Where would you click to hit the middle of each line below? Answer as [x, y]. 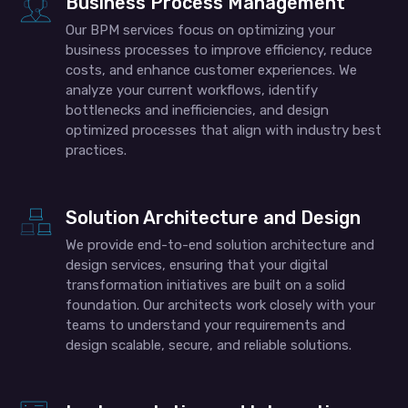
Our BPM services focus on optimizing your [201, 31]
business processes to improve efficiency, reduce [219, 51]
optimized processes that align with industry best [224, 131]
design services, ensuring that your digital [197, 265]
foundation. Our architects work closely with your [221, 306]
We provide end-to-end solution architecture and [220, 245]
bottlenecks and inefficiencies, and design [198, 111]
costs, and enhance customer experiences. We [212, 71]
